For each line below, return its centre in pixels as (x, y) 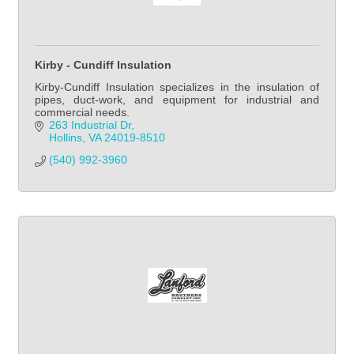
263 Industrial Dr (90, 124)
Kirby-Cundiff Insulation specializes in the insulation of (177, 87)
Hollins (65, 137)
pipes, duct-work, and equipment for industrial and (177, 99)
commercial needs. (82, 112)
